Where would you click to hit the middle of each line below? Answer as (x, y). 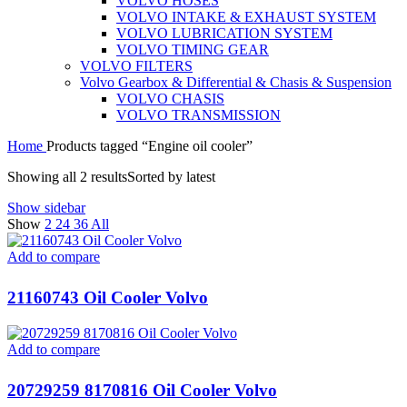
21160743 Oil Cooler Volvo (108, 298)
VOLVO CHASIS (170, 99)
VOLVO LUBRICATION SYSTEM (224, 34)
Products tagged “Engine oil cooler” (149, 146)
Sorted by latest (171, 177)
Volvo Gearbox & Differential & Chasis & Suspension (236, 83)
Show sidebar (46, 208)
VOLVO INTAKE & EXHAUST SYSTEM (246, 17)
